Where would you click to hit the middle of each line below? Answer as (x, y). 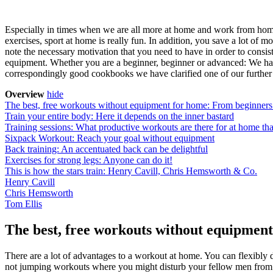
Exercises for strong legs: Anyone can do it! (89, 160)
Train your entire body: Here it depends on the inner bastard (119, 116)
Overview (25, 94)
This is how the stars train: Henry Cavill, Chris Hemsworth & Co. (131, 171)
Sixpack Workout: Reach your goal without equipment (110, 138)
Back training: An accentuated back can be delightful (106, 149)
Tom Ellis (23, 204)
